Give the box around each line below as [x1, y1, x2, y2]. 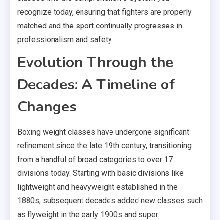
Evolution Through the [17, 52, 173, 73]
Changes [17, 96, 77, 117]
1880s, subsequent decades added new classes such [17, 195, 203, 205]
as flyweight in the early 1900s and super [17, 209, 158, 219]
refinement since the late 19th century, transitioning [17, 140, 192, 150]
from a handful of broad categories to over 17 [17, 154, 173, 164]
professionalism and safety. [17, 34, 113, 44]
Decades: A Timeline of [17, 74, 175, 95]
